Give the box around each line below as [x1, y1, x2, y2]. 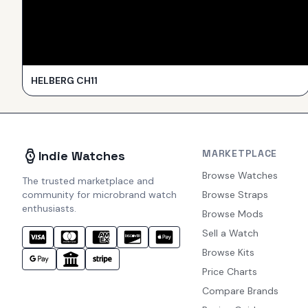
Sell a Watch [202, 226, 259, 239]
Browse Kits [202, 245, 255, 258]
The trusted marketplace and [22, 174, 154, 187]
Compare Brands [202, 284, 279, 297]
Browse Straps [202, 188, 269, 201]
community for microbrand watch [22, 188, 177, 201]
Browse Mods [202, 207, 264, 220]
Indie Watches [38, 147, 125, 164]
